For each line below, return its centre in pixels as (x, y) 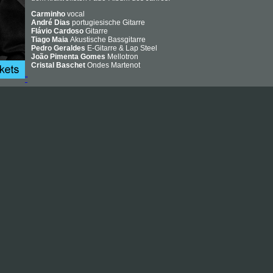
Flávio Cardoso (58, 31)
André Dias (51, 23)
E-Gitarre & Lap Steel (121, 48)
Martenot (126, 66)
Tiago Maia (51, 40)
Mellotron (123, 57)
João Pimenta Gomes (69, 57)
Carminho (49, 14)
